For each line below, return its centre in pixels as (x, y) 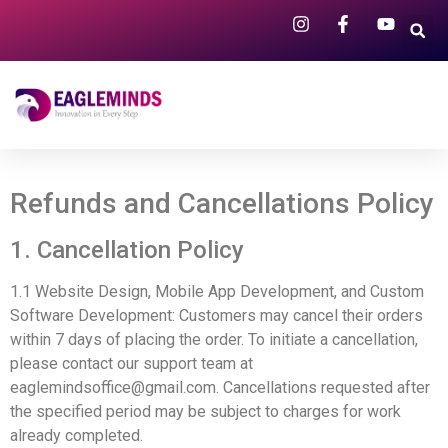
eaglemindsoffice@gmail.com (113, 387)
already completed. (76, 435)
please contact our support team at (131, 363)
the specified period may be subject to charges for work (205, 411)
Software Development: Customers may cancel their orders (216, 315)
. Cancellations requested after (323, 387)
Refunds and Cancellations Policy (222, 203)
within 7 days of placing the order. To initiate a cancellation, (214, 339)
